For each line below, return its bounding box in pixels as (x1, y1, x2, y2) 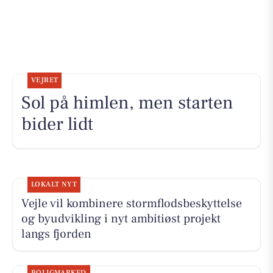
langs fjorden (21, 226, 91, 243)
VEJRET (30, 76, 58, 85)
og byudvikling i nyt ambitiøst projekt (21, 211, 221, 227)
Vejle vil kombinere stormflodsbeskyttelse (21, 196, 242, 212)
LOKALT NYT (30, 180, 77, 190)
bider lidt (21, 112, 93, 136)
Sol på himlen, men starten (21, 91, 233, 115)
